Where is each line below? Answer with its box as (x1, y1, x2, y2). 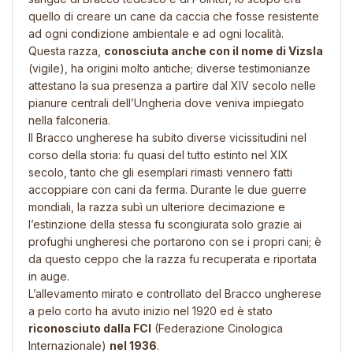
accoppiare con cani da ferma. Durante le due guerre (28, 182, 307, 196)
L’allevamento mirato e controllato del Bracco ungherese (28, 286, 321, 300)
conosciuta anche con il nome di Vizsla (104, 43, 323, 58)
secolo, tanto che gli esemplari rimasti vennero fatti (28, 165, 292, 179)
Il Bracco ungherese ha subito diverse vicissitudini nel (28, 130, 307, 144)
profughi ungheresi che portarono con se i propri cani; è (28, 234, 321, 248)
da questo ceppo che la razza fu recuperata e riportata (28, 251, 317, 266)
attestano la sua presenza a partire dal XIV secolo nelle (28, 78, 316, 92)
